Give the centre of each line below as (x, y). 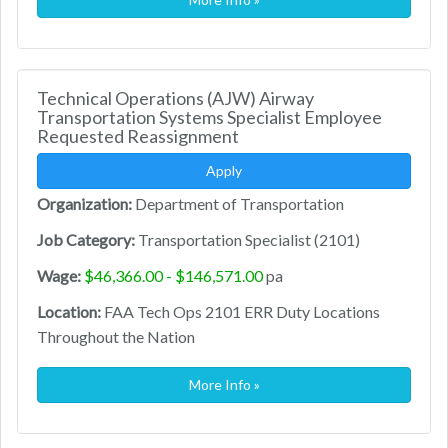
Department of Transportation (238, 204)
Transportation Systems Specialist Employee (209, 117)
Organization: (84, 204)
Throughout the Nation (116, 337)
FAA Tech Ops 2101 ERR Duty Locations (240, 312)
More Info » (224, 385)
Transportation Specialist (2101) (247, 240)
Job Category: (86, 240)
